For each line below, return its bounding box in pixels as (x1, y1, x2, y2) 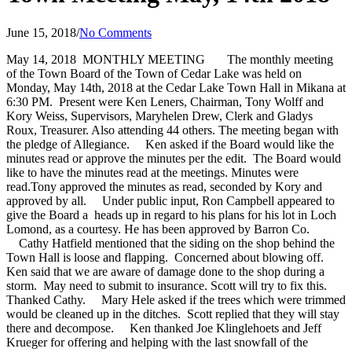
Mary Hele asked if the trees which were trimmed (89, 292, 346, 306)
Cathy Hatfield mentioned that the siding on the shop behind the (6, 236, 335, 250)
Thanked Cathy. (6, 292, 86, 306)
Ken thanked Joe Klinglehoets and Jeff (117, 321, 321, 335)
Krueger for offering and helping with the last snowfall (6, 335, 277, 349)
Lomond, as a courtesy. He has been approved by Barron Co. (6, 222, 310, 236)
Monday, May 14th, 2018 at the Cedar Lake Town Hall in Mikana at (6, 80, 346, 94)
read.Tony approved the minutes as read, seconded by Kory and (6, 179, 322, 193)
